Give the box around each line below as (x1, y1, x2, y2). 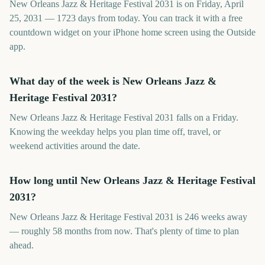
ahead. (9, 240, 34, 250)
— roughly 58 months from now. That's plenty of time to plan (9, 226, 239, 236)
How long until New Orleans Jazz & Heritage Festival (9, 174, 256, 186)
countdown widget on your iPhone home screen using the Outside (9, 27, 256, 37)
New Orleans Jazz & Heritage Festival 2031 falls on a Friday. (9, 112, 238, 122)
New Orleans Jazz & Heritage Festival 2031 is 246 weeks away (9, 212, 247, 222)
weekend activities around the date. (9, 141, 140, 151)
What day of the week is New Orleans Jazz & (9, 75, 216, 87)
